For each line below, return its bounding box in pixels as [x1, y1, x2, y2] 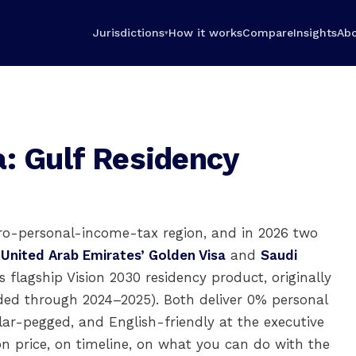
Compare [242, 26, 293, 39]
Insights [292, 26, 337, 39]
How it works [168, 26, 242, 39]
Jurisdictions [92, 26, 164, 39]
